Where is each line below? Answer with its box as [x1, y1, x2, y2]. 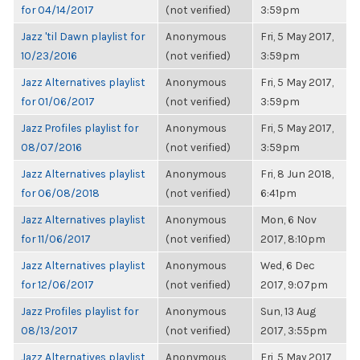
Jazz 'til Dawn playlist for [21, 30, 145, 43]
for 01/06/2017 [21, 95, 95, 108]
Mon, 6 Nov [260, 213, 317, 226]
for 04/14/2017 [21, 3, 94, 16]
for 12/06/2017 [21, 278, 94, 291]
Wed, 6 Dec [260, 259, 315, 272]
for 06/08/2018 [21, 186, 100, 199]
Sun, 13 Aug [260, 305, 316, 317]
